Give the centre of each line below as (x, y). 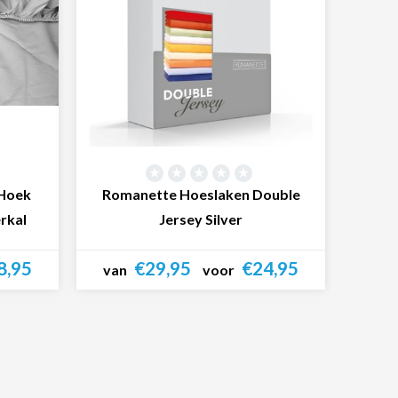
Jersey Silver (201, 219)
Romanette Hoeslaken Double (201, 194)
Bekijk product (201, 309)
